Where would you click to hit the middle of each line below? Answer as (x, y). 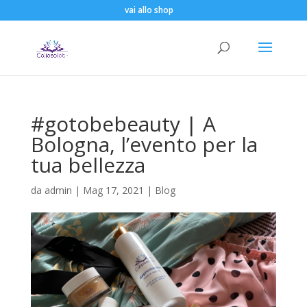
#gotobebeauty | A (123, 124)
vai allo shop (149, 10)
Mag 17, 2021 (113, 190)
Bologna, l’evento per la (144, 144)
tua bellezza (88, 165)
